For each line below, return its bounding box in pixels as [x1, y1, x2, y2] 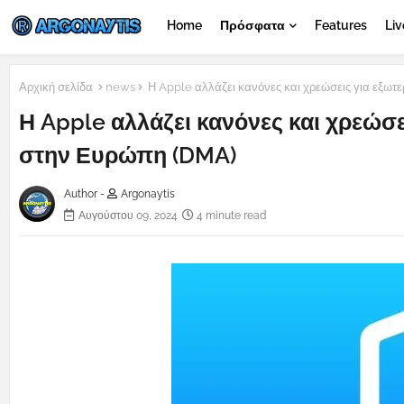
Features [315, 18, 367, 32]
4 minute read [197, 209, 266, 223]
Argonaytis [121, 188, 175, 201]
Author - [64, 188, 107, 201]
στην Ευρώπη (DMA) [19, 142, 236, 170]
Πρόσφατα [220, 18, 285, 32]
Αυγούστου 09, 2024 [78, 209, 178, 223]
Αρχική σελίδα [19, 80, 93, 94]
